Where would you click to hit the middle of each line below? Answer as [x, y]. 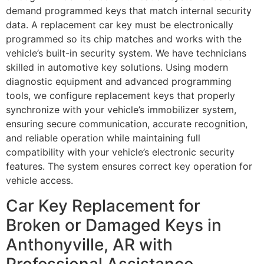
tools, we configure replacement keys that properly [121, 96]
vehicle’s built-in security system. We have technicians [126, 53]
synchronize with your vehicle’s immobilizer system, [121, 110]
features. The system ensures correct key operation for [129, 166]
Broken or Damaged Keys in [114, 225]
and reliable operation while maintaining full [103, 138]
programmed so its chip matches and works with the [124, 39]
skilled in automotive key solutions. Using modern [117, 67]
